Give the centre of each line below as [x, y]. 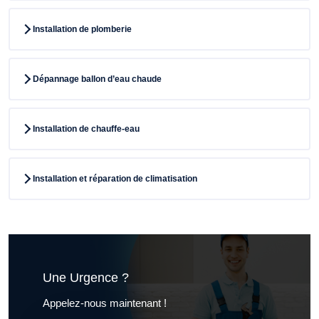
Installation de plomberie [82, 30]
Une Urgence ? [86, 278]
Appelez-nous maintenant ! [105, 303]
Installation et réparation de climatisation [115, 179]
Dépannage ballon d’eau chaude [97, 79]
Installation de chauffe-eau [86, 129]
